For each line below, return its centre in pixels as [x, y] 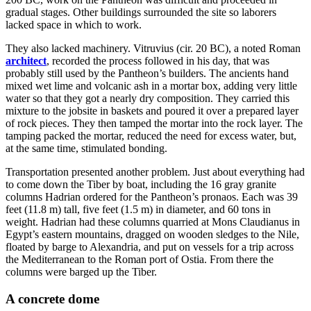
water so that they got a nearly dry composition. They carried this [148, 99]
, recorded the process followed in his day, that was [158, 61]
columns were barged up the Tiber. [81, 272]
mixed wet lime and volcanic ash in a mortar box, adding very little [151, 86]
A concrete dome [52, 299]
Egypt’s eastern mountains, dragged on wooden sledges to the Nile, [152, 235]
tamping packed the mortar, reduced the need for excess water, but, [151, 136]
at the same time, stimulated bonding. [86, 149]
